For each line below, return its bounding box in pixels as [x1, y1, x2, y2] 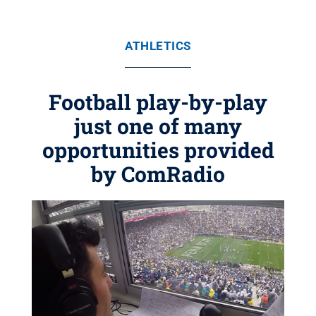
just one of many [74, 112, 242, 140]
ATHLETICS [125, 39, 191, 53]
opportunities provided [42, 136, 274, 164]
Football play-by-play [49, 88, 267, 116]
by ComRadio [91, 160, 225, 188]
